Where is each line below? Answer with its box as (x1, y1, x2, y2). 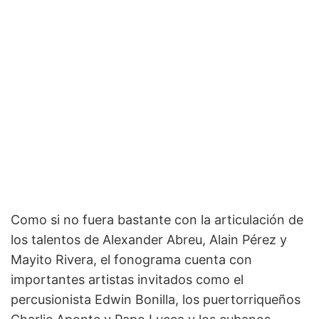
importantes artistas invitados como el (11, 271, 244, 287)
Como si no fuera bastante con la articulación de (11, 211, 303, 227)
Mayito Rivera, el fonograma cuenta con (11, 251, 252, 267)
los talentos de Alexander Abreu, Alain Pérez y (11, 231, 287, 247)
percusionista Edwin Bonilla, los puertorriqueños (11, 291, 300, 307)
